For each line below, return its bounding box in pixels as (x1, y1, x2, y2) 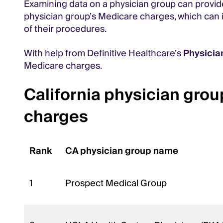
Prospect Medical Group (65, 175, 169, 191)
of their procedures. (24, 21, 107, 37)
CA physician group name (65, 143, 181, 159)
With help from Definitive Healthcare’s (24, 45, 183, 61)
